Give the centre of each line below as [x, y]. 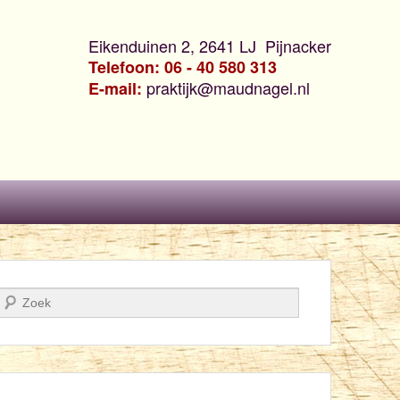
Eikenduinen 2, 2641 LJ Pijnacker [210, 46]
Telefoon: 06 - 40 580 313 [183, 67]
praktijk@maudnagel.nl [228, 87]
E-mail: [117, 88]
